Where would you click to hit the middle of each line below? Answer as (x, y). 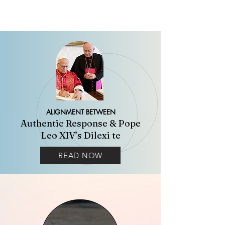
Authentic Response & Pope (81, 123)
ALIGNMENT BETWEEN (81, 112)
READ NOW (80, 155)
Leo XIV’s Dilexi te (81, 135)
